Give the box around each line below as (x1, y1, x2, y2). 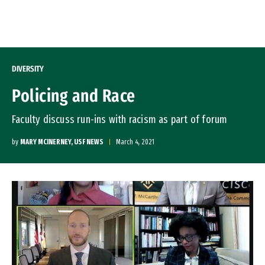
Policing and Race (12, 85, 135, 106)
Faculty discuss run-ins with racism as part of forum (12, 113, 228, 126)
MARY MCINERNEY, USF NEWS (20, 138, 104, 146)
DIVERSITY (12, 64, 44, 74)
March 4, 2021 (116, 138, 154, 146)
